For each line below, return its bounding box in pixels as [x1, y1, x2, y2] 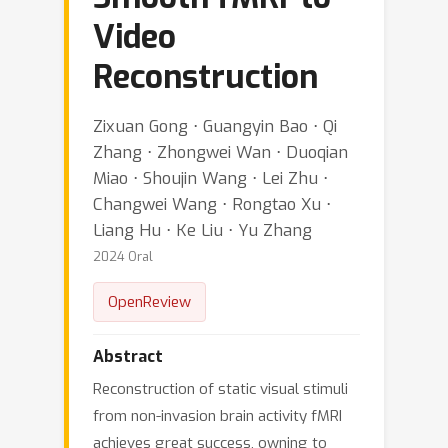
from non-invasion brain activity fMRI [93, 406, 342, 426]
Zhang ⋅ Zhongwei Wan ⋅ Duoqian [93, 141, 348, 163]
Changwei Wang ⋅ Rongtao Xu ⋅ [93, 193, 331, 215]
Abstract [93, 346, 163, 367]
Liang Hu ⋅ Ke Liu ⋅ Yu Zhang [93, 219, 312, 241]
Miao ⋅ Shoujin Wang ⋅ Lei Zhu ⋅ [93, 167, 328, 189]
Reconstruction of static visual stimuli [93, 379, 348, 399]
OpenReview [108, 292, 191, 312]
